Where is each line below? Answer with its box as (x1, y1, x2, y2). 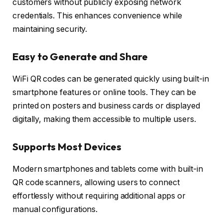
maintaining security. (12, 24, 88, 34)
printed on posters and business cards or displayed (12, 101, 201, 111)
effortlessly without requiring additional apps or (12, 191, 186, 201)
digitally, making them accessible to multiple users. (12, 114, 196, 124)
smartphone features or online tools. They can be (12, 87, 197, 97)
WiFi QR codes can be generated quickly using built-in (12, 74, 209, 84)
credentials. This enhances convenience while (12, 10, 182, 20)
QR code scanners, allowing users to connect (12, 177, 180, 187)
